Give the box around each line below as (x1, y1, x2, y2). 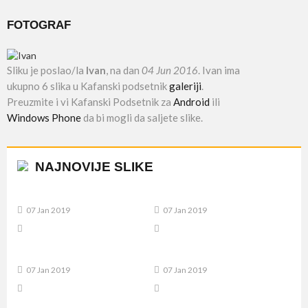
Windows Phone (7, 111, 81, 124)
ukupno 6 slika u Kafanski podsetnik (7, 80, 169, 92)
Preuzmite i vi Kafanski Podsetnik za (7, 96, 173, 108)
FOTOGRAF (7, 19, 71, 32)
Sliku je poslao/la (7, 64, 86, 76)
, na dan (106, 64, 142, 76)
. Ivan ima (198, 64, 240, 76)
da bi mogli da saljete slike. (81, 111, 203, 124)
